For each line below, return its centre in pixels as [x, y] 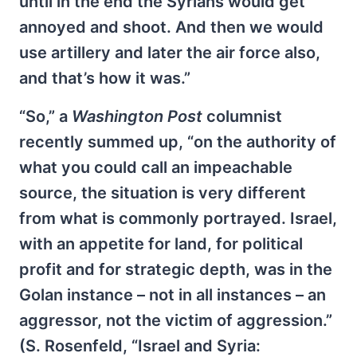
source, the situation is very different [163, 193]
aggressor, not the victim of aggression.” [176, 320]
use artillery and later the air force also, [170, 53]
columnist [242, 116]
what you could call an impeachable [156, 167]
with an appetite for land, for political [161, 244]
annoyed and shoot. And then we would [171, 27]
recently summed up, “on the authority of [178, 142]
